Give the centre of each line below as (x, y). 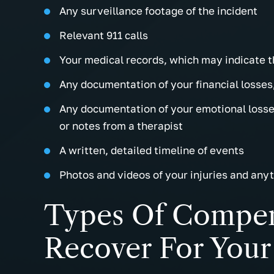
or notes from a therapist (121, 126)
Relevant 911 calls (104, 35)
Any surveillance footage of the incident (158, 11)
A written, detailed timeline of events (152, 150)
